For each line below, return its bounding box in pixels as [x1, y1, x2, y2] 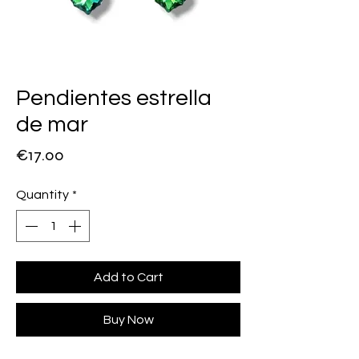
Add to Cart [93, 271, 163, 284]
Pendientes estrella [16, 87, 212, 110]
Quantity [16, 188, 69, 201]
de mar [16, 113, 88, 136]
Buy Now [103, 313, 154, 326]
